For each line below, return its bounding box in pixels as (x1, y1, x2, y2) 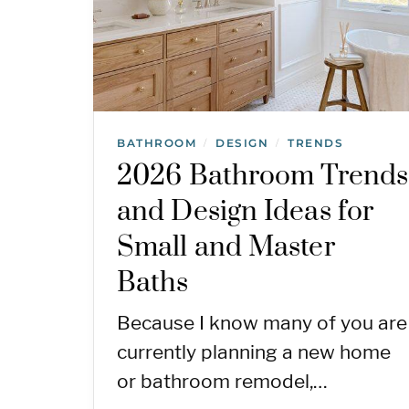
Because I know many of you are (117, 310, 407, 334)
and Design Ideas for (117, 194, 374, 229)
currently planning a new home (117, 340, 391, 363)
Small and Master (117, 229, 335, 265)
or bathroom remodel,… (117, 369, 328, 393)
